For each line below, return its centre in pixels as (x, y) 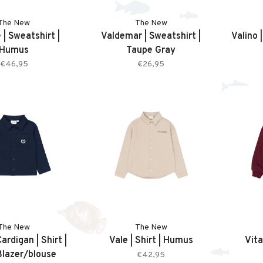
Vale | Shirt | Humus (151, 241)
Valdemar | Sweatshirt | (151, 36)
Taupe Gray (151, 50)
